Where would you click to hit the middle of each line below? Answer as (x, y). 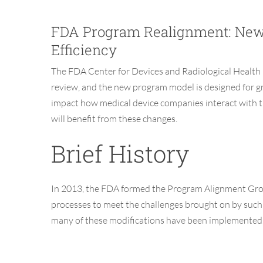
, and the (96, 87)
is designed (218, 87)
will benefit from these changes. (114, 119)
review (65, 87)
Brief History (120, 154)
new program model (154, 87)
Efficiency (84, 50)
